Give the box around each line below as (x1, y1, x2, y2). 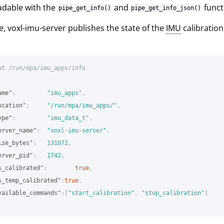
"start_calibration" (68, 189, 134, 196)
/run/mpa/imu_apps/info (8, 64, 85, 71)
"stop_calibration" (141, 189, 204, 196)
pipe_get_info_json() (131, 4, 201, 12)
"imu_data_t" (47, 114, 89, 121)
